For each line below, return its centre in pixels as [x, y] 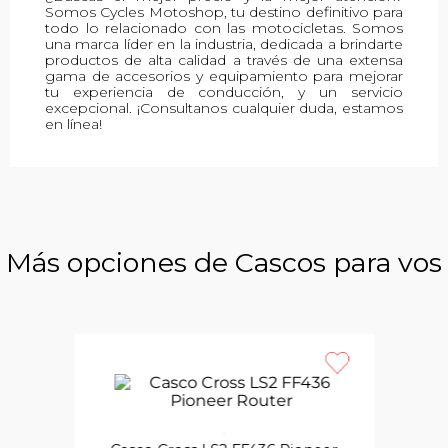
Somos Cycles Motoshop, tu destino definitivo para [224, 12]
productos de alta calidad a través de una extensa [224, 60]
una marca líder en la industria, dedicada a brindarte [224, 44]
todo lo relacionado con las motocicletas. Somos [224, 28]
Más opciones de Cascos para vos [224, 263]
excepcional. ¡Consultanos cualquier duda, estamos [224, 108]
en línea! [73, 124]
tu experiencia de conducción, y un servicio [224, 92]
